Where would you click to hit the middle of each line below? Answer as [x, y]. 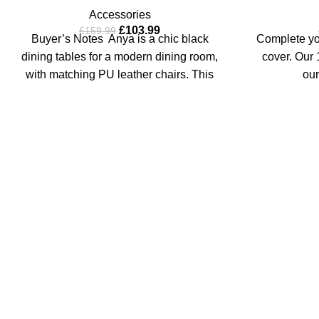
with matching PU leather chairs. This [120, 74]
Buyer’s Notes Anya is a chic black [120, 39]
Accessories [120, 15]
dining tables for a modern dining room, [120, 57]
